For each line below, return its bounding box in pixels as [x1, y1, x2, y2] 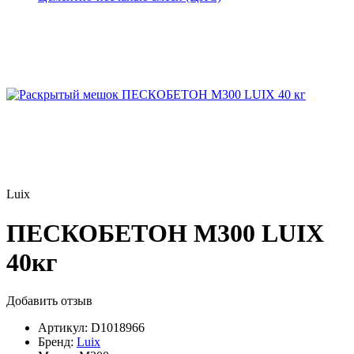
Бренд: [38, 335, 73, 349]
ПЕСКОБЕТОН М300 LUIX [6, 218, 324, 247]
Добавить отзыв [6, 294, 92, 308]
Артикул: [38, 321, 88, 335]
